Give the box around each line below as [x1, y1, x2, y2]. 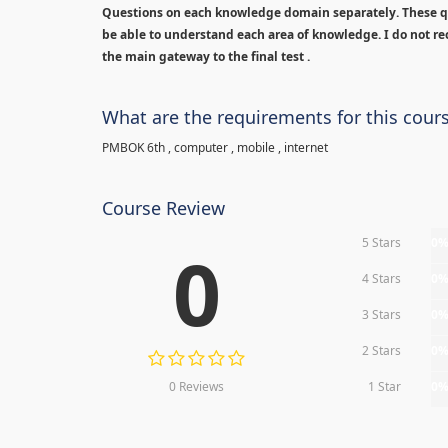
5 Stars [362, 234, 402, 251]
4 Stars [362, 270, 402, 287]
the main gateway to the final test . [102, 48, 313, 65]
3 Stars [362, 306, 402, 323]
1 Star [368, 378, 402, 395]
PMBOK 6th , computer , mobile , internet [102, 139, 328, 156]
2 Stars [362, 342, 402, 359]
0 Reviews [169, 378, 225, 395]
